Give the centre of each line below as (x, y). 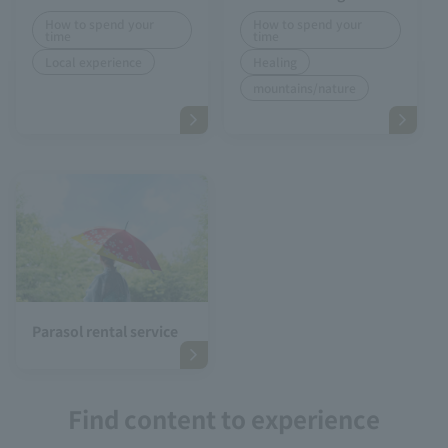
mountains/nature (305, 88)
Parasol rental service (104, 331)
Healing (275, 62)
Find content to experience (224, 419)
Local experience (93, 62)
